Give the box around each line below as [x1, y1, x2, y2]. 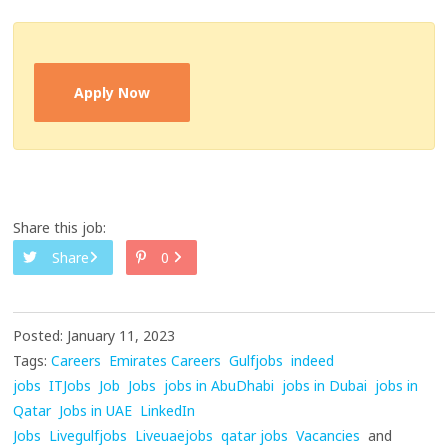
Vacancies [296, 425, 361, 445]
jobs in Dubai [282, 375, 368, 395]
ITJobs [49, 375, 92, 395]
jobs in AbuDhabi [164, 375, 275, 395]
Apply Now [74, 82, 151, 102]
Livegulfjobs [49, 425, 128, 445]
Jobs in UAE [59, 400, 133, 420]
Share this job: [13, 217, 107, 237]
